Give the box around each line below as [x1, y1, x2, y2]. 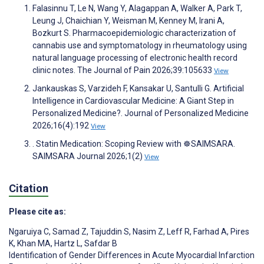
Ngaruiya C [9, 226, 49, 236]
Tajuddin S [88, 226, 129, 236]
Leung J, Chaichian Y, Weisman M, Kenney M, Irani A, [32, 16, 225, 26]
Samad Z [51, 226, 87, 236]
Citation [9, 181, 48, 194]
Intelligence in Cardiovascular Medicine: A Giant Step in [32, 96, 234, 106]
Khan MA [15, 238, 51, 248]
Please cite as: [9, 206, 66, 216]
